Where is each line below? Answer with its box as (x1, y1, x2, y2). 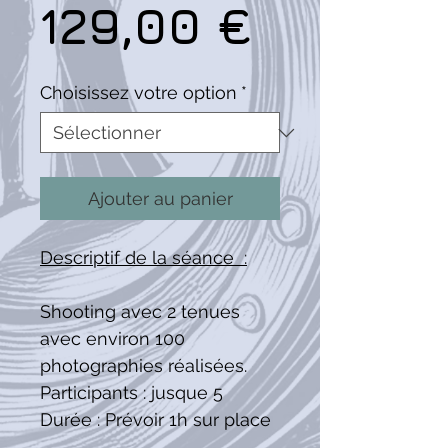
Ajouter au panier (87, 188, 233, 209)
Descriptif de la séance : (40, 247, 247, 268)
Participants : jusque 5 (40, 382, 223, 403)
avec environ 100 (40, 328, 185, 349)
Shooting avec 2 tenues (40, 301, 240, 322)
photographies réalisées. (40, 355, 247, 376)
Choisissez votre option (40, 82, 237, 103)
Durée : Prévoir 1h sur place (40, 409, 271, 430)
